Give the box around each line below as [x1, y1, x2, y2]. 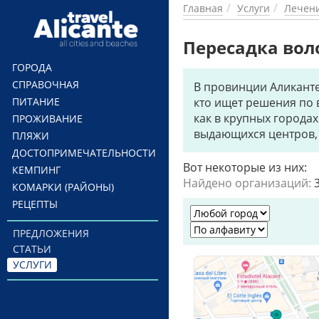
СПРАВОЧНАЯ [12, 78, 79, 91]
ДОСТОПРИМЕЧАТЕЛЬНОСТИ [12, 146, 156, 159]
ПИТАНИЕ [12, 95, 60, 108]
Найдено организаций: [183, 175, 314, 191]
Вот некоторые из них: [183, 159, 307, 175]
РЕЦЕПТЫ [12, 197, 58, 211]
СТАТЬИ [12, 242, 51, 256]
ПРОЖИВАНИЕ [12, 112, 83, 125]
